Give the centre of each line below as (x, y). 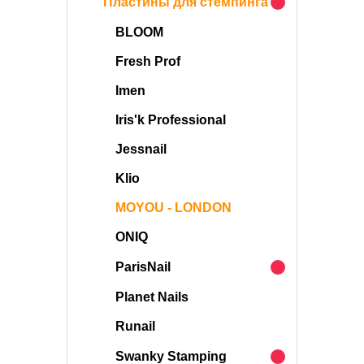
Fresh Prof (148, 61)
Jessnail (141, 149)
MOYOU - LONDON (173, 208)
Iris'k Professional (171, 120)
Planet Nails (152, 297)
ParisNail (143, 267)
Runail (135, 326)
